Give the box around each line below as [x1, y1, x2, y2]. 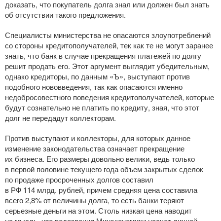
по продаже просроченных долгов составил [5, 174, 153, 184]
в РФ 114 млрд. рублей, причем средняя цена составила [5, 184, 197, 195]
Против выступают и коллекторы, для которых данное [5, 133, 190, 143]
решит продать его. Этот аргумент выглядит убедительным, [5, 61, 210, 71]
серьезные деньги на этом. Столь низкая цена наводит [5, 205, 192, 216]
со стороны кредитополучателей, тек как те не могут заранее [5, 40, 213, 50]
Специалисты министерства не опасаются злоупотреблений [5, 30, 211, 40]
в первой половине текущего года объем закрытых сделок [5, 164, 203, 174]
